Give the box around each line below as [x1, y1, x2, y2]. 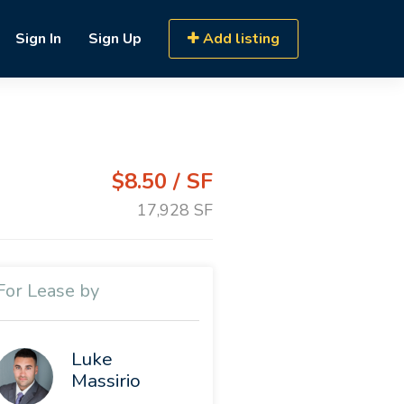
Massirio [71, 368, 142, 394]
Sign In [15, 29, 61, 50]
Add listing [199, 29, 280, 50]
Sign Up [88, 29, 142, 50]
